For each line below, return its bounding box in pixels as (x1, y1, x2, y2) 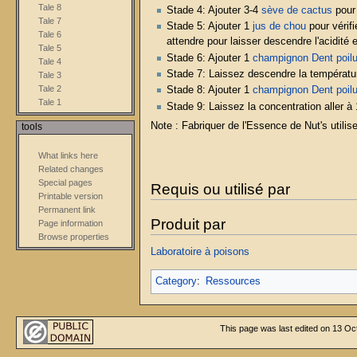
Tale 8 (38, 2, 62, 12)
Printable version (38, 191, 104, 202)
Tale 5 (38, 42, 62, 53)
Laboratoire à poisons (150, 245, 249, 257)
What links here (38, 151, 99, 161)
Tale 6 (38, 29, 62, 39)
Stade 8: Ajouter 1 (166, 84, 253, 96)
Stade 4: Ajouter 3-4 (166, 5, 261, 17)
